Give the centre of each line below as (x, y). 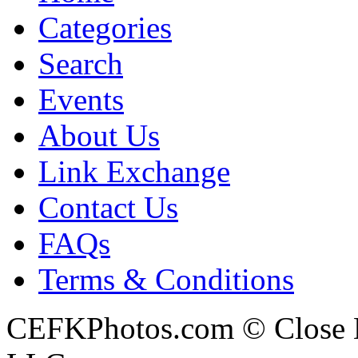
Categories (105, 28)
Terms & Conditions (166, 279)
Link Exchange (134, 171)
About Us (99, 135)
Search (81, 64)
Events (81, 99)
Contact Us (108, 207)
